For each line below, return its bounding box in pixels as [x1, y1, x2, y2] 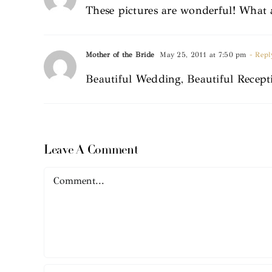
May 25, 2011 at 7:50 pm [157, 50, 247, 59]
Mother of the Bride [86, 50, 155, 59]
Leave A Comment [44, 144, 138, 157]
